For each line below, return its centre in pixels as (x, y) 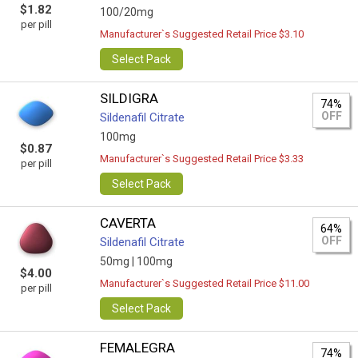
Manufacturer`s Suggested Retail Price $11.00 (205, 283)
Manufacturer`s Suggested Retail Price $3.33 (202, 159)
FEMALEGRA (138, 348)
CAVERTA (128, 223)
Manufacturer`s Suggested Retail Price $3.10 (202, 34)
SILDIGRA (129, 98)
